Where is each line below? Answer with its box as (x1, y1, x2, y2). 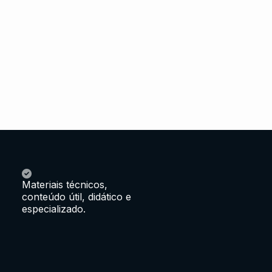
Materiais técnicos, (22, 178, 107, 191)
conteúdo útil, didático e (22, 190, 131, 203)
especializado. (22, 202, 86, 215)
